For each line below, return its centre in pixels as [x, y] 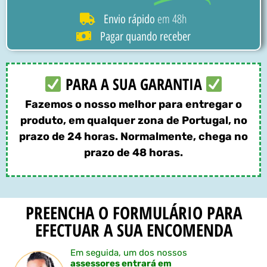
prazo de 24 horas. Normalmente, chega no [133, 136]
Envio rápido [129, 19]
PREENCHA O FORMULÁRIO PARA [133, 213]
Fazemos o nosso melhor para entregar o [133, 104]
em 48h [171, 18]
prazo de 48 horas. [133, 152]
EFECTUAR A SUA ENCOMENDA [133, 230]
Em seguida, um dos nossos [129, 253]
